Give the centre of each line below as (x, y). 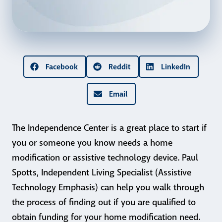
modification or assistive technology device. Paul (105, 158)
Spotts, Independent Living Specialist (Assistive (102, 173)
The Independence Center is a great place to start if (109, 128)
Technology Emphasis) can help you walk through (108, 188)
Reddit (119, 67)
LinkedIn (176, 67)
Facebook (62, 67)
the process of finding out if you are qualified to (104, 202)
